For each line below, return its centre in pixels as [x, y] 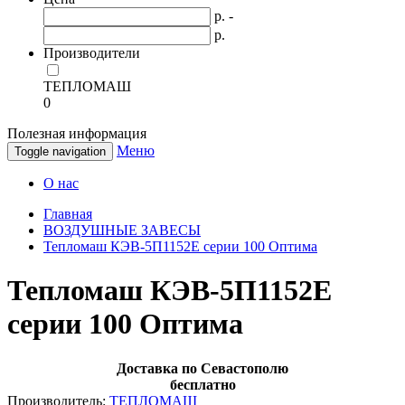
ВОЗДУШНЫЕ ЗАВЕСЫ [122, 230]
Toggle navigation [60, 151]
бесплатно [202, 384]
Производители [92, 53]
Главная [68, 214]
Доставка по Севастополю [202, 368]
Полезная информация [77, 133]
